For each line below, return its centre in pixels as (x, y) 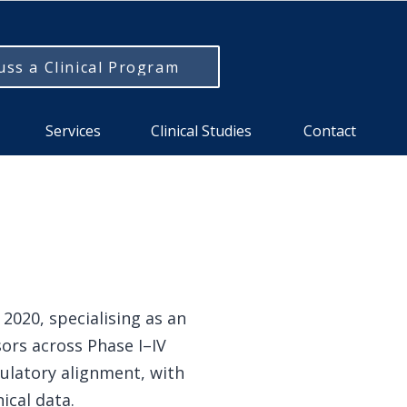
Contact (329, 131)
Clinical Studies (201, 131)
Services (73, 131)
